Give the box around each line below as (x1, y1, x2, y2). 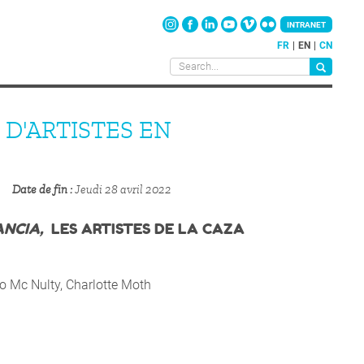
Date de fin (12, 183, 68, 197)
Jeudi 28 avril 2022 (75, 183, 172, 197)
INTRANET (287, 20, 326, 29)
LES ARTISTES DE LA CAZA (51, 219, 245, 239)
